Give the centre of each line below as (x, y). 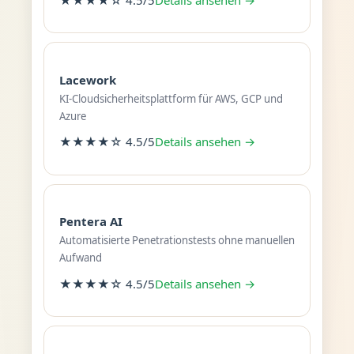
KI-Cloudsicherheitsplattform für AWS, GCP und (171, 98)
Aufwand (80, 258)
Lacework (87, 79)
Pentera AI (90, 222)
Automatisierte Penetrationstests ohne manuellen (177, 241)
